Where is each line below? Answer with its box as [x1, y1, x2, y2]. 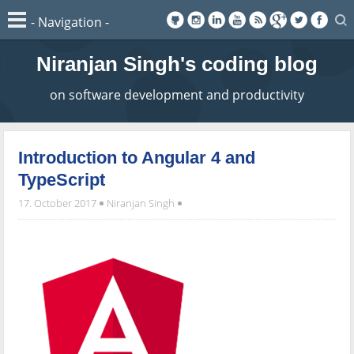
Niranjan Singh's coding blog [36, 52, 318, 76]
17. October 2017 [18, 195, 100, 210]
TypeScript [18, 169, 106, 190]
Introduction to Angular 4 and [18, 147, 256, 168]
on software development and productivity [50, 86, 304, 104]
